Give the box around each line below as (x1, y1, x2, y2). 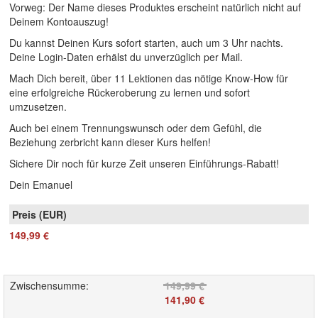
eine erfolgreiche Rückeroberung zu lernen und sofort (9, 84, 250, 99)
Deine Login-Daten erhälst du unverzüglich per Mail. (9, 49, 243, 64)
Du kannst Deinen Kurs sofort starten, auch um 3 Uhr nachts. (9, 35, 283, 50)
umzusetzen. (9, 99, 67, 114)
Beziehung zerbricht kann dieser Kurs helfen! (9, 134, 211, 149)
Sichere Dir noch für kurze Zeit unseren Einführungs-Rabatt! (9, 155, 279, 170)
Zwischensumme (10, 278, 86, 292)
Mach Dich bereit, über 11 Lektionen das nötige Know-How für (9, 70, 288, 85)
